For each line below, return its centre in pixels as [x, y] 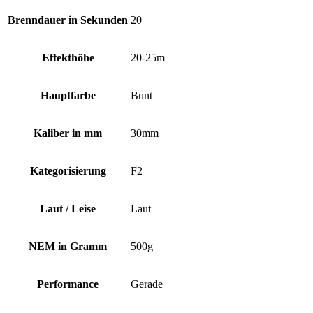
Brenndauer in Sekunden [68, 20]
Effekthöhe [68, 57]
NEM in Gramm [68, 246]
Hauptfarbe [68, 95]
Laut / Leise [68, 208]
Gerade [147, 284]
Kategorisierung [68, 170]
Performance [68, 284]
